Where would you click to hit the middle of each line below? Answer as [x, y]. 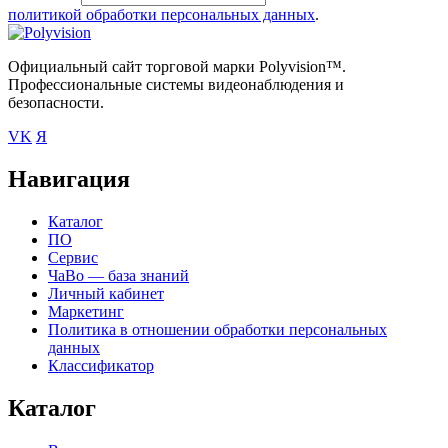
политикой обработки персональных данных [161, 15]
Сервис [73, 258]
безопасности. [56, 103]
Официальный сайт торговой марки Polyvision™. [177, 67]
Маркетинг [86, 312]
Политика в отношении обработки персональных [217, 330]
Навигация [69, 179]
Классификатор [101, 366]
